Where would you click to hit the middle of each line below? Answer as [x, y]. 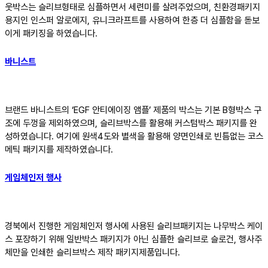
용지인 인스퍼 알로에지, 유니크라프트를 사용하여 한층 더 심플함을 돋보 [132, 21]
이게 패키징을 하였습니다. [51, 34]
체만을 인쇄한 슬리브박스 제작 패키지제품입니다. [92, 252]
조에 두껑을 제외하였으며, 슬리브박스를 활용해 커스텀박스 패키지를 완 [131, 123]
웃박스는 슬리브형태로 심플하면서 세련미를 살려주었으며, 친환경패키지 [133, 7]
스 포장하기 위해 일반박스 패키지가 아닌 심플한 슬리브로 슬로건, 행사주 [133, 239]
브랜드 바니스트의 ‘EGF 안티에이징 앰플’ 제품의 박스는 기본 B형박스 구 [133, 110]
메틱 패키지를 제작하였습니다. [59, 149]
